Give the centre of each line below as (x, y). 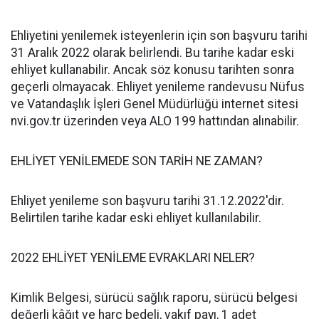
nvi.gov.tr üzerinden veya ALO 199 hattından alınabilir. (155, 121)
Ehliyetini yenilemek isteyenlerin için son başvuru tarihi (159, 36)
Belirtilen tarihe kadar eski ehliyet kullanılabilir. (136, 218)
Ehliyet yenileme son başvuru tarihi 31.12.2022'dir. (147, 201)
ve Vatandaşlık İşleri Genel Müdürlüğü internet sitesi (155, 104)
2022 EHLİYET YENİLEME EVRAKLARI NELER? (134, 258)
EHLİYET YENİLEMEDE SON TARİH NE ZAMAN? (138, 161)
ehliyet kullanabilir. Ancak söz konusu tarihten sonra (152, 70)
